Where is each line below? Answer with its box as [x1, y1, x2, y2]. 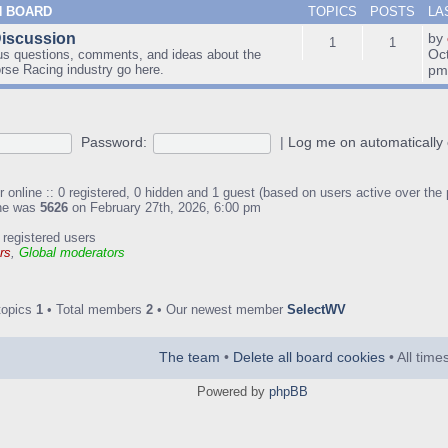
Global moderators [19, 244, 125, 260]
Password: [80, 134, 147, 150]
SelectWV [287, 302, 346, 317]
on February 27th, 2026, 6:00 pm [68, 199, 261, 215]
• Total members [43, 302, 146, 317]
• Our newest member [153, 302, 287, 317]
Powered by [196, 383, 269, 399]
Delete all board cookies [233, 348, 385, 365]
